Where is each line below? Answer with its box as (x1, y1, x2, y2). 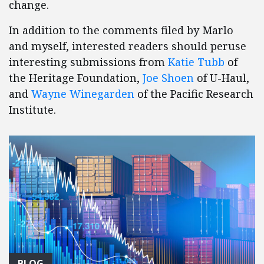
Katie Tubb (168, 55, 225, 70)
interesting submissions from (9, 55, 168, 70)
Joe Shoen (143, 71, 194, 85)
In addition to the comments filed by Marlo (9, 23, 233, 38)
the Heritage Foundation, (9, 71, 143, 85)
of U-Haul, (194, 71, 249, 85)
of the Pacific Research (134, 87, 253, 101)
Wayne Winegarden (31, 87, 134, 101)
